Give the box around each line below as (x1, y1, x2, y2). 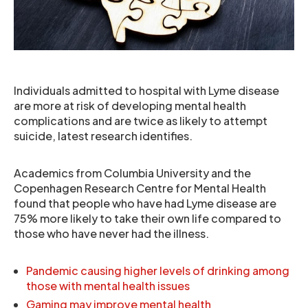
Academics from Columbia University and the (14, 166, 251, 180)
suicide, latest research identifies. (14, 129, 192, 143)
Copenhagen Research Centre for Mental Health (14, 181, 266, 195)
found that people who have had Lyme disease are (14, 196, 276, 210)
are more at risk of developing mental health (14, 98, 246, 113)
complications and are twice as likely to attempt (14, 113, 267, 128)
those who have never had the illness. (14, 226, 209, 241)
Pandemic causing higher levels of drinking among (26, 263, 289, 278)
